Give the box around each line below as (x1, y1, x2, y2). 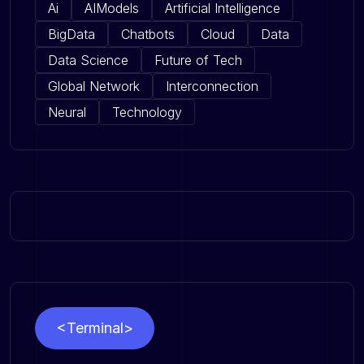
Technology (112, 103, 182, 120)
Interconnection (166, 77, 258, 94)
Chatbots (121, 25, 175, 42)
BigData (48, 25, 95, 42)
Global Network (48, 77, 140, 94)
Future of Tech (154, 51, 242, 68)
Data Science (48, 51, 128, 68)
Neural (48, 103, 86, 120)
